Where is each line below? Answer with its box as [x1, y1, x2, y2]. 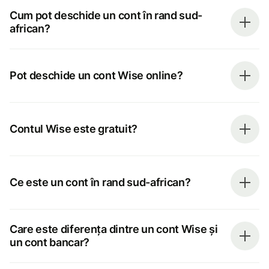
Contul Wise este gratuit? [10, 122, 138, 135]
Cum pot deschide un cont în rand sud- [10, 8, 202, 22]
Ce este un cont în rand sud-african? [10, 175, 191, 189]
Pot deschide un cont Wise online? [10, 68, 183, 82]
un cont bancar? [10, 235, 90, 249]
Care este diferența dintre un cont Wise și [10, 222, 218, 235]
